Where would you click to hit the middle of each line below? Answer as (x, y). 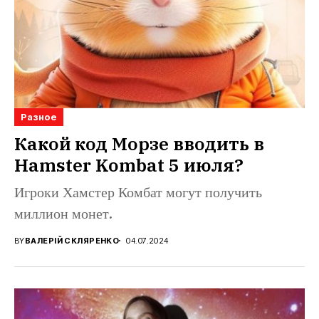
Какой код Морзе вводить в (139, 143)
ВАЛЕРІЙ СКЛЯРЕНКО (72, 240)
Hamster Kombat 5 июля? (129, 164)
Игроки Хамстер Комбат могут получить (138, 193)
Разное (39, 116)
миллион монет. (63, 214)
